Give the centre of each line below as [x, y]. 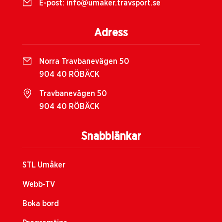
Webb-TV [39, 185]
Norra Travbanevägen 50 [84, 62]
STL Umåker [44, 165]
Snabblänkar [111, 137]
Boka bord [41, 204]
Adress [111, 33]
